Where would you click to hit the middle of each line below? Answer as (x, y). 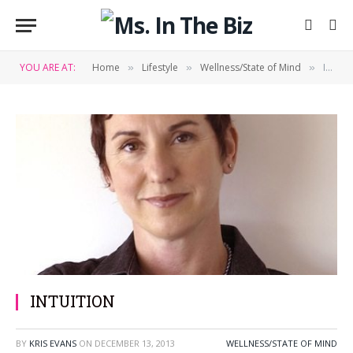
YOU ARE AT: (48, 67)
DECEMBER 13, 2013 (135, 343)
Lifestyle (160, 67)
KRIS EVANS (53, 343)
